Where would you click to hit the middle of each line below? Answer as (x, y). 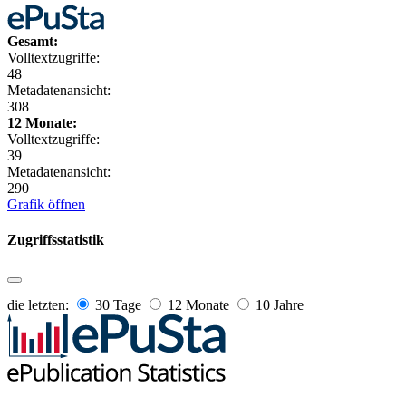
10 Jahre (278, 305)
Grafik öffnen (46, 204)
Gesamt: (33, 41)
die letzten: (40, 305)
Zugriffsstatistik (56, 240)
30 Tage (118, 305)
